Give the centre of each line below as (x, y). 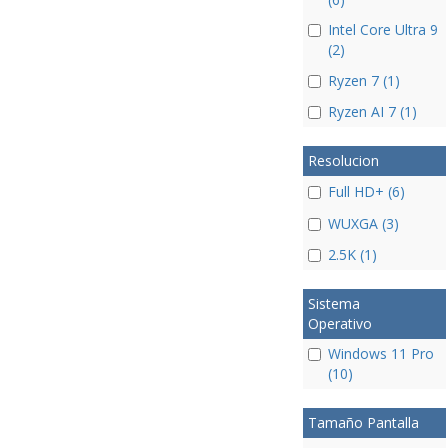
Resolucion (343, 160)
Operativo (339, 323)
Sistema (333, 303)
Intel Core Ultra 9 (382, 29)
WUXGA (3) (363, 223)
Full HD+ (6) (366, 192)
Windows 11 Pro (380, 353)
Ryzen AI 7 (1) (372, 111)
